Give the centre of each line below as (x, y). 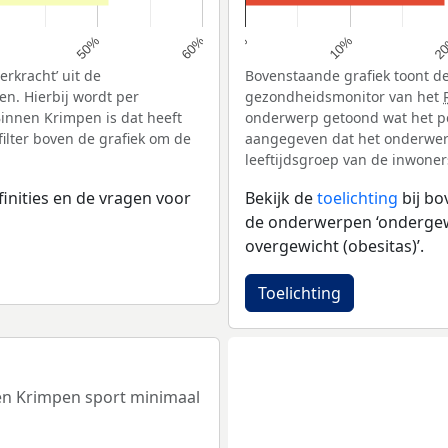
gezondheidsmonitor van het (344, 96)
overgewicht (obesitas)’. (334, 245)
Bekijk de (281, 197)
